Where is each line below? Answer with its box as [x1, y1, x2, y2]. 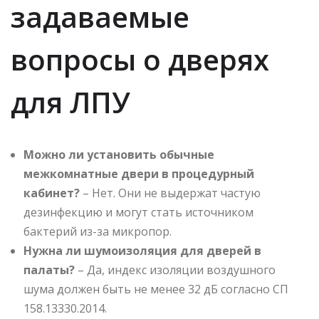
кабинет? [23, 185, 80, 202]
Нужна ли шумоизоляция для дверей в [23, 243, 261, 259]
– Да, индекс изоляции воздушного [75, 262, 276, 278]
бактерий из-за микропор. [23, 224, 172, 240]
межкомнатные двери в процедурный [23, 166, 254, 182]
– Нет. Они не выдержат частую [80, 185, 261, 202]
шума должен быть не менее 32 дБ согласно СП [23, 281, 288, 298]
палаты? [23, 262, 75, 278]
